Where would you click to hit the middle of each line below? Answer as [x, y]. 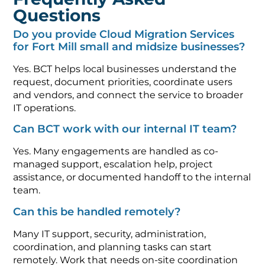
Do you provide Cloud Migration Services [124, 28]
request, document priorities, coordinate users [123, 75]
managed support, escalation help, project [113, 158]
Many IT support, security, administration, [110, 227]
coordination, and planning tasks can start [113, 240]
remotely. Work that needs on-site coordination [126, 253]
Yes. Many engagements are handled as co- [116, 145]
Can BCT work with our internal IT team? [125, 123]
